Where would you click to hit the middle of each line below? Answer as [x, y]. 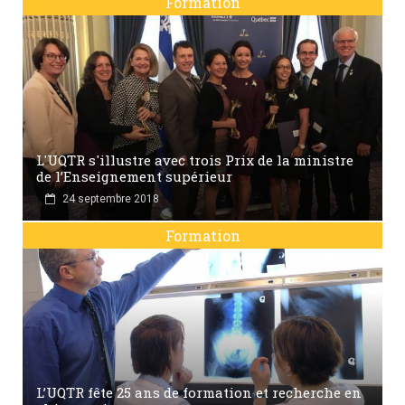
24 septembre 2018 [111, 198]
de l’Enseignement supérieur [134, 176]
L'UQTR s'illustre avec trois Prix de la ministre [195, 160]
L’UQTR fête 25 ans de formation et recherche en [199, 393]
